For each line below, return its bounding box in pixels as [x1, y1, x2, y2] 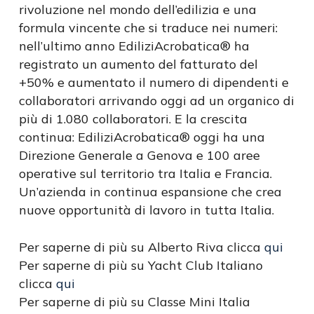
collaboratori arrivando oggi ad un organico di [18, 93, 294, 109]
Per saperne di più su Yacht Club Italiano [18, 257, 263, 273]
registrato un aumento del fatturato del [18, 56, 258, 72]
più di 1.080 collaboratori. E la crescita [18, 111, 247, 127]
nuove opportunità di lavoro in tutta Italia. [18, 202, 274, 218]
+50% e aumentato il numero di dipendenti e [18, 74, 289, 90]
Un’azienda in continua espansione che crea [18, 184, 282, 200]
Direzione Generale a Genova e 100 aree [18, 147, 260, 163]
